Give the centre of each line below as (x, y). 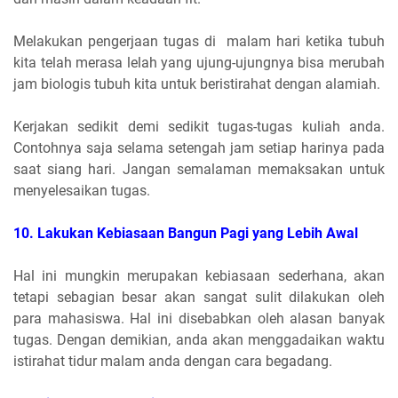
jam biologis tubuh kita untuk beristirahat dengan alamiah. (199, 84)
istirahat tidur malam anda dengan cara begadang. (175, 361)
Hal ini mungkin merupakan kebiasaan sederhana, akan (199, 275)
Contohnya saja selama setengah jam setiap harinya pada (199, 147)
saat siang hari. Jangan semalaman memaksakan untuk (199, 169)
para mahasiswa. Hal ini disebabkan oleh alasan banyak (199, 318)
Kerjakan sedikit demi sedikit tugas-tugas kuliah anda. (199, 126)
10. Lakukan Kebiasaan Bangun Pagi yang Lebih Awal (186, 233)
